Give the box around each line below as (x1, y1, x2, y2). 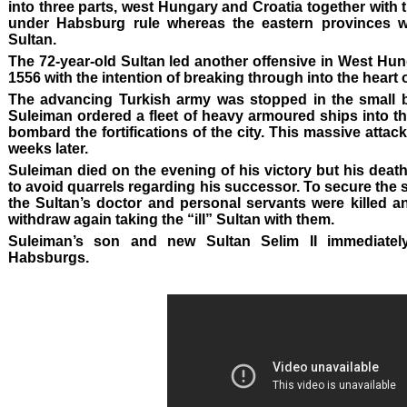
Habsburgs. (8, 250, 89, 266)
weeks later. (8, 141, 88, 157)
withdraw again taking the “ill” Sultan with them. (8, 212, 334, 228)
